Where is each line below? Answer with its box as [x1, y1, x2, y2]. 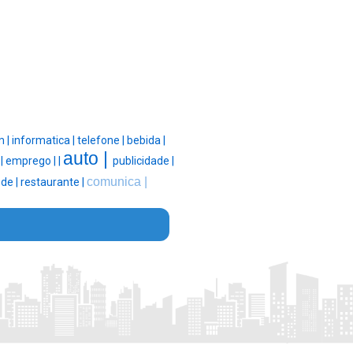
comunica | [87, 175, 147, 189]
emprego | [6, 154, 58, 168]
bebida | [126, 134, 165, 147]
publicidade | [113, 154, 174, 168]
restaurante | [20, 176, 87, 189]
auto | [63, 148, 113, 169]
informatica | [11, 134, 77, 147]
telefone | [76, 134, 127, 147]
